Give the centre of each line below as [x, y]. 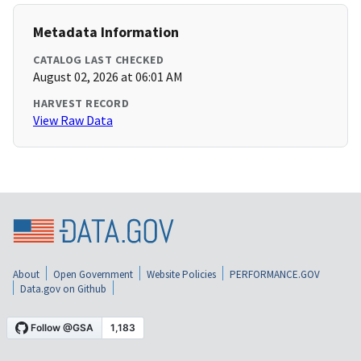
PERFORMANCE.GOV [275, 274]
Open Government [93, 274]
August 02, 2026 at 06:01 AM [108, 77]
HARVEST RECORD [81, 104]
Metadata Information [106, 32]
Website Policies [181, 274]
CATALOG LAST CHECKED [98, 60]
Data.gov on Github [63, 288]
